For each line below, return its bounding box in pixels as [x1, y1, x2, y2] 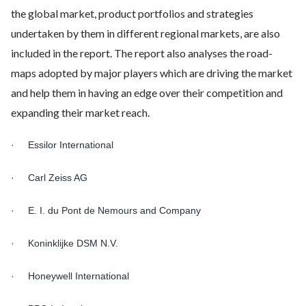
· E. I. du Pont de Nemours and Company [11, 205, 201, 216]
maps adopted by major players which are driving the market [11, 66, 292, 79]
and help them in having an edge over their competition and [11, 86, 283, 99]
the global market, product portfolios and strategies [11, 7, 253, 20]
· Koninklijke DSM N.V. [11, 238, 118, 249]
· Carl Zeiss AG [11, 172, 87, 183]
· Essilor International [11, 139, 113, 150]
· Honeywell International [11, 270, 129, 281]
